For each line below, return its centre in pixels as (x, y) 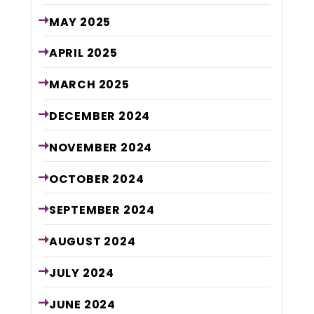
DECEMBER (83, 116)
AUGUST (76, 242)
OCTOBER (81, 179)
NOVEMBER (84, 147)
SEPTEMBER (86, 210)
